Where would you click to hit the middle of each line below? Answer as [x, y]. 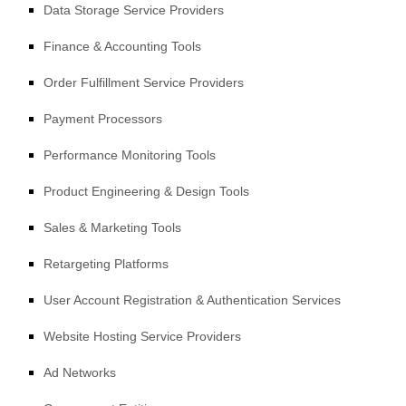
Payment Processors [103, 119]
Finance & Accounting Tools [122, 46]
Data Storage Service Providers [134, 10]
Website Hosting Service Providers [142, 336]
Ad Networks [80, 372]
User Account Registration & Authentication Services [192, 300]
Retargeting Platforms [106, 264]
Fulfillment [110, 82]
